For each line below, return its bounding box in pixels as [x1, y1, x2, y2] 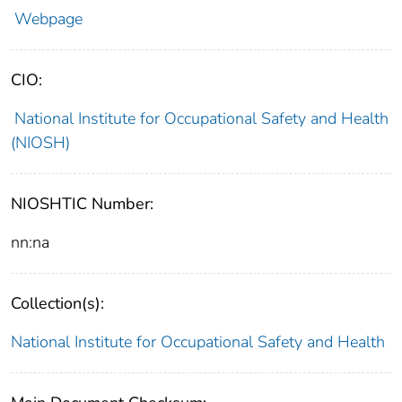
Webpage [13, 7, 83, 30]
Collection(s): [11, 292, 104, 314]
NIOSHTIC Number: [11, 192, 153, 214]
